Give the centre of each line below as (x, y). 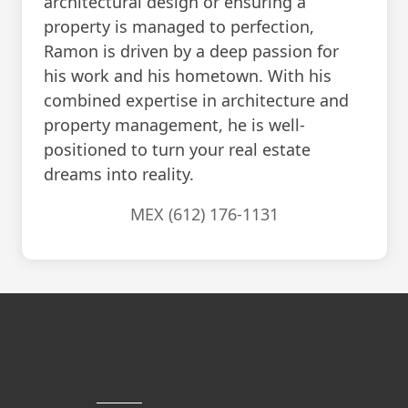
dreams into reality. (118, 174)
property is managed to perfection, (178, 27)
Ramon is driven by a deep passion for (191, 51)
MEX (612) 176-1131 (204, 214)
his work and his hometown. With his (187, 76)
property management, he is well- (174, 125)
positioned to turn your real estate (177, 150)
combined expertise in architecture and (196, 101)
